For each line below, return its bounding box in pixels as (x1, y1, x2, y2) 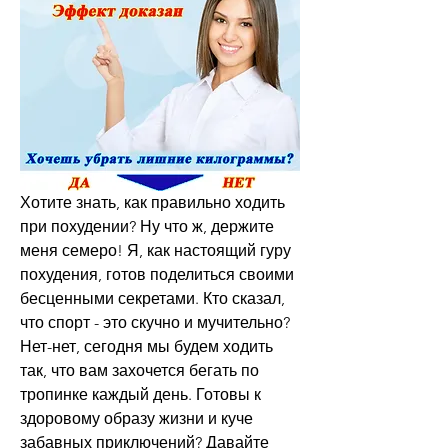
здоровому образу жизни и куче (20, 408, 253, 428)
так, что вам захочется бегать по (20, 360, 259, 380)
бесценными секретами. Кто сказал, (20, 288, 285, 308)
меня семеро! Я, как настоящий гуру (20, 240, 291, 260)
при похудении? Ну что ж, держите (20, 216, 274, 236)
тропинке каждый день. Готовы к (20, 384, 261, 404)
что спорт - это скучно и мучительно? (20, 312, 290, 332)
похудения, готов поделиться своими (20, 264, 294, 284)
